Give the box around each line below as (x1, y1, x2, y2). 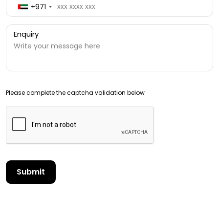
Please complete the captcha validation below (6, 88, 145, 97)
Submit (17, 166, 45, 177)
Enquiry (14, 29, 39, 39)
